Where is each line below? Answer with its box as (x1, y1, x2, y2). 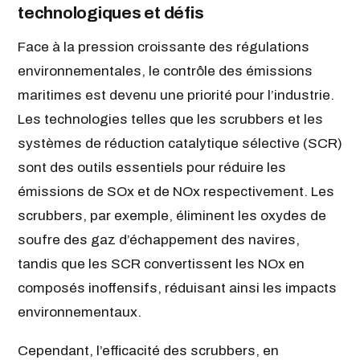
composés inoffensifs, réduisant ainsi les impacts (18, 280, 337, 297)
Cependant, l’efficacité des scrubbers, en (18, 342, 279, 358)
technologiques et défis (18, 4, 204, 22)
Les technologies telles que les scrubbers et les (18, 112, 323, 128)
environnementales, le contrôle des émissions (18, 63, 313, 80)
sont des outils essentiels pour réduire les (18, 160, 286, 176)
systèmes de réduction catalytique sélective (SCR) (18, 136, 342, 152)
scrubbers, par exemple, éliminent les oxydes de (18, 208, 326, 224)
